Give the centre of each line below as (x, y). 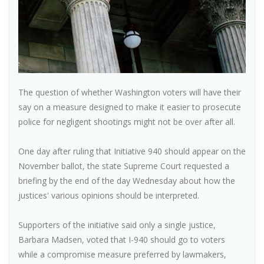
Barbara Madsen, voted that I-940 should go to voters (122, 240)
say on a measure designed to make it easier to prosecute (130, 107)
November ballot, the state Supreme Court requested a (124, 166)
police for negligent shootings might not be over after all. (127, 122)
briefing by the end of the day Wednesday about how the (127, 181)
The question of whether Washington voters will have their (130, 93)
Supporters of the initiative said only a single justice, (117, 225)
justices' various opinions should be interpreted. (109, 196)
